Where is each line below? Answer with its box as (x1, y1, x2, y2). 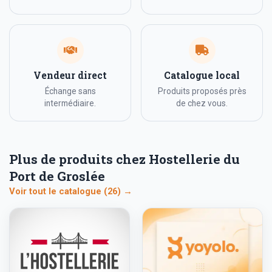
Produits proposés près (157, 86, 246, 97)
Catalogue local (164, 69, 240, 82)
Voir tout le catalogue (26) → (9, 186, 132, 197)
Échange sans (44, 86, 96, 97)
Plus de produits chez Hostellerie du (9, 151, 240, 168)
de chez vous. (176, 98, 228, 109)
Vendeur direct (33, 69, 107, 82)
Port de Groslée (9, 168, 105, 185)
